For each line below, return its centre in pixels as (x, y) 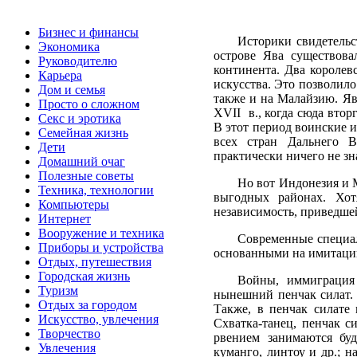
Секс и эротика (80, 118)
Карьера (60, 75)
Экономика (69, 47)
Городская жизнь (84, 276)
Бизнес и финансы (88, 32)
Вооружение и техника (101, 233)
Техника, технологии (96, 190)
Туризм (58, 290)
